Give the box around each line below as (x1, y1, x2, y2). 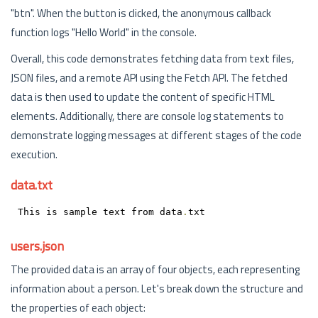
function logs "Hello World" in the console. (11, 24, 197, 40)
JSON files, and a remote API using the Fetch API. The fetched (11, 70, 287, 86)
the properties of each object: (11, 300, 146, 316)
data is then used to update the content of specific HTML (11, 89, 275, 105)
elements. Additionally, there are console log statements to (11, 108, 284, 124)
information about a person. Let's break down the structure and (11, 280, 303, 297)
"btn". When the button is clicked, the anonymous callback (11, 5, 271, 21)
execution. (11, 146, 57, 163)
